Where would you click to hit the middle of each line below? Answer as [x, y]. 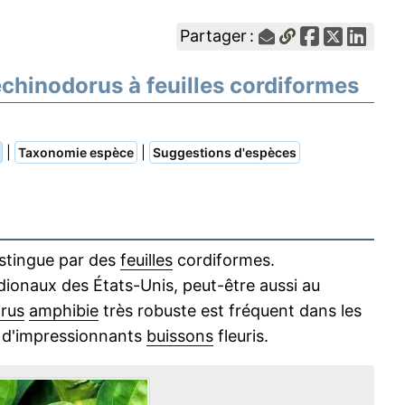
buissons [180, 336]
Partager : [220, 36]
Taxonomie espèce [76, 152]
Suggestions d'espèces [225, 152]
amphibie [64, 311]
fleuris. [241, 336]
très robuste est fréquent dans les [230, 311]
